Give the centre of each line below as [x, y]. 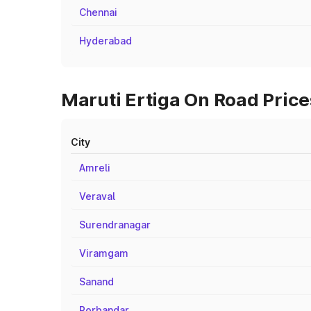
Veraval [97, 196]
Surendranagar [115, 225]
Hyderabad [106, 41]
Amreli [95, 168]
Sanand [96, 281]
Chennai [98, 12]
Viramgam [104, 253]
